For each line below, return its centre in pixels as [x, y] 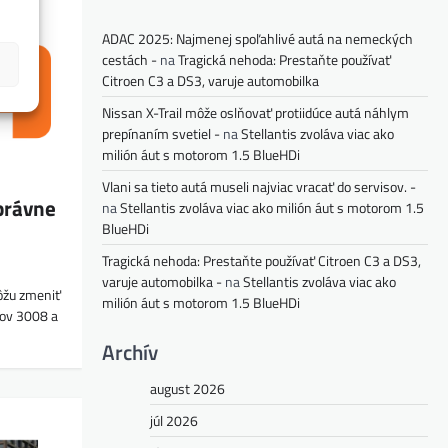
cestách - [129, 59]
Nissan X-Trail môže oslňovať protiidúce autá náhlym [255, 112]
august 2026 [187, 388]
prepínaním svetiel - [161, 133]
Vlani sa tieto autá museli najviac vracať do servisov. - [259, 186]
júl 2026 [174, 420]
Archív [130, 351]
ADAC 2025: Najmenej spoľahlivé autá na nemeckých [257, 38]
